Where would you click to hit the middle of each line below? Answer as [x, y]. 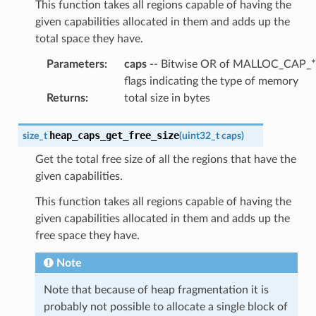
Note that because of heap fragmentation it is [156, 290]
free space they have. [87, 235]
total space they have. [89, 38]
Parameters [75, 64]
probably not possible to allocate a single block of [165, 306]
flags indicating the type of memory [211, 81]
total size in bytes [167, 98]
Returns [66, 98]
